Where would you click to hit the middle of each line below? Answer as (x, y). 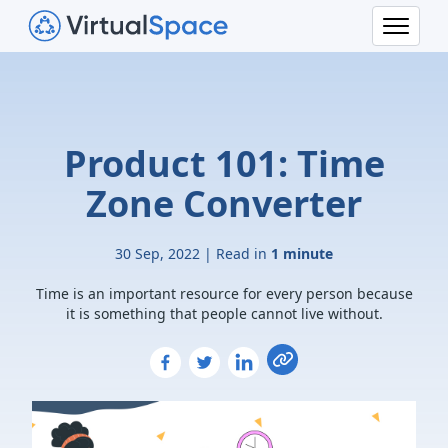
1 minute (302, 253)
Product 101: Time (224, 163)
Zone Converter (224, 203)
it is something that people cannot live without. (224, 313)
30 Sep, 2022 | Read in (193, 253)
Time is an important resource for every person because (224, 293)
